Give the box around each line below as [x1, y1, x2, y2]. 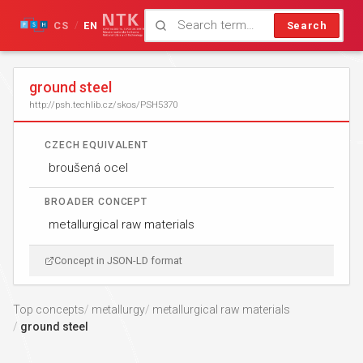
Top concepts [13, 303, 84, 317]
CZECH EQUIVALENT [45, 139, 148, 151]
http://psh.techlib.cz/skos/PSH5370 [29, 98, 178, 110]
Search [286, 19, 327, 32]
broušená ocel [49, 160, 129, 175]
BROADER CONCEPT [45, 196, 147, 208]
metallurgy [92, 303, 146, 317]
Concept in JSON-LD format [54, 254, 183, 267]
